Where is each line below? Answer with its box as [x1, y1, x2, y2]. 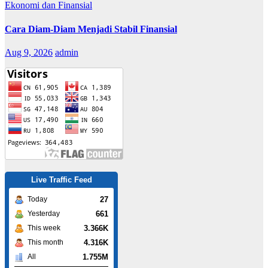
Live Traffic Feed [31, 175, 92, 185]
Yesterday [28, 209, 60, 218]
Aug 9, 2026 [5, 47, 53, 58]
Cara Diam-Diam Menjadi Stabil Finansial [5, 23, 177, 34]
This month [28, 238, 63, 247]
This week [28, 224, 60, 233]
